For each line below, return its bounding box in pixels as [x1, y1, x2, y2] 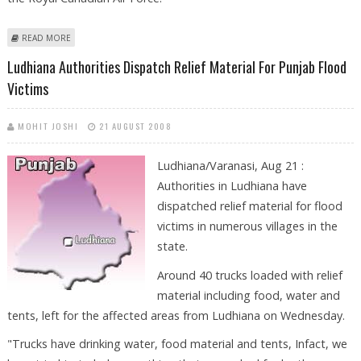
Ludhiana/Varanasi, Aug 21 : [156, 157, 304, 173]
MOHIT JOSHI [18, 118, 79, 132]
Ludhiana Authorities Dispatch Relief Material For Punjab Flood [6, 56, 346, 77]
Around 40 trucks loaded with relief [156, 267, 342, 283]
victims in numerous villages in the [156, 218, 338, 234]
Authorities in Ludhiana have [156, 177, 307, 193]
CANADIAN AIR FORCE [70, 49, 158, 61]
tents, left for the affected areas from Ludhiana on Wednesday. [6, 307, 345, 323]
